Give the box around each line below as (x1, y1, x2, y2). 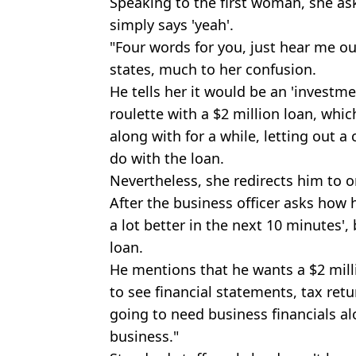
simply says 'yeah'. (110, 14, 234, 34)
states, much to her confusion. (110, 59, 316, 79)
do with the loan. (110, 148, 224, 168)
